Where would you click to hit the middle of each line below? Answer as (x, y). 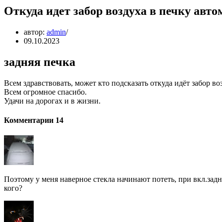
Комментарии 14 (34, 120)
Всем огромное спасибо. (45, 92)
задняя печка (40, 62)
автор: (35, 32)
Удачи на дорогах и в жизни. (52, 101)
